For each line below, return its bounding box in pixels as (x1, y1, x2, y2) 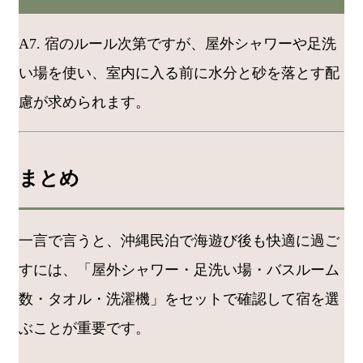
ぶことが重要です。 (19, 319, 150, 336)
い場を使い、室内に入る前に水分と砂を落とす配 (19, 64, 340, 81)
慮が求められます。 (19, 93, 150, 110)
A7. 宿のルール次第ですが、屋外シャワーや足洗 (19, 35, 336, 52)
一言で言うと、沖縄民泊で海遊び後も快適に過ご (19, 232, 340, 249)
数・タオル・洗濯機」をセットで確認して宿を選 (19, 290, 340, 307)
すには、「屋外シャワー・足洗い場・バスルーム (19, 261, 340, 278)
